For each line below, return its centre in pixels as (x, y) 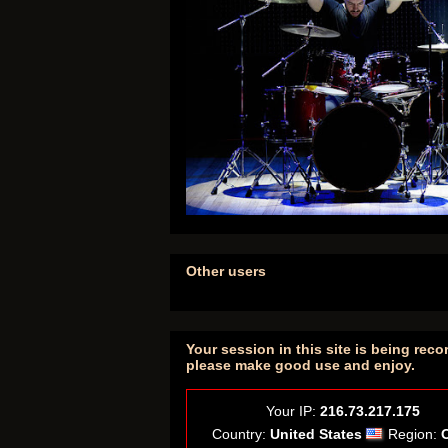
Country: (241, 433)
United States (316, 433)
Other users (226, 271)
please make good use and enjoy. (300, 364)
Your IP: (293, 410)
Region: (414, 433)
